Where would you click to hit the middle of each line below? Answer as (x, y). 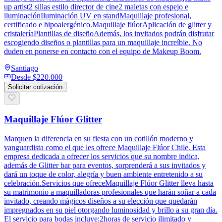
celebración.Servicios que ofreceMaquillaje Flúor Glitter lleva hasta (109, 183)
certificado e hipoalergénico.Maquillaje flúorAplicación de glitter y (108, 25)
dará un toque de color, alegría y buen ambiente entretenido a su (103, 174)
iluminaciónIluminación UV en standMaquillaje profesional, (98, 16)
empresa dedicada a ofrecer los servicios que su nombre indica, (102, 156)
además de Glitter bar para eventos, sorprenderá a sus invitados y (105, 165)
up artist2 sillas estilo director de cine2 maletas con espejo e (96, 7)
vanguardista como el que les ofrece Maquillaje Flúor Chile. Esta (105, 147)
